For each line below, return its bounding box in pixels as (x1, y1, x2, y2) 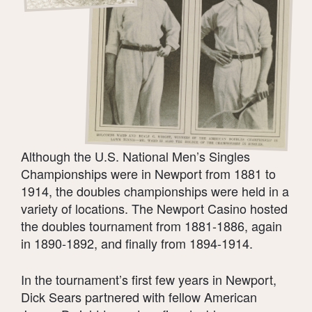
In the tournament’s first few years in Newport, (21, 270, 276, 289)
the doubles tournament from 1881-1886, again (21, 217, 282, 235)
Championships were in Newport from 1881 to (21, 164, 276, 183)
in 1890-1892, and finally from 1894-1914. (21, 234, 253, 253)
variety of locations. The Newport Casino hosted (21, 199, 288, 218)
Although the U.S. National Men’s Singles (21, 147, 250, 166)
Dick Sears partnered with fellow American (21, 288, 257, 306)
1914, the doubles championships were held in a (21, 182, 289, 201)
